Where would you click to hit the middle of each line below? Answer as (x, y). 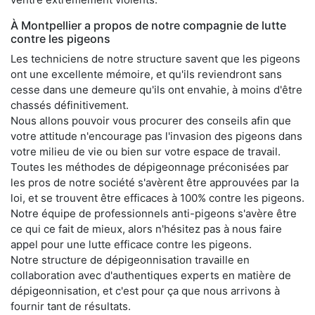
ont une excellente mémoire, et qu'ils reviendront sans (146, 74)
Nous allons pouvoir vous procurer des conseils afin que (151, 120)
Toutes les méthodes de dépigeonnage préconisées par (150, 167)
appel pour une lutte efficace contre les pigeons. (131, 244)
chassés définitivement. (70, 105)
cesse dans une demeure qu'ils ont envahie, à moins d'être (156, 89)
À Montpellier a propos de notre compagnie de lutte (148, 25)
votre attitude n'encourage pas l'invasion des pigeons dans (156, 136)
